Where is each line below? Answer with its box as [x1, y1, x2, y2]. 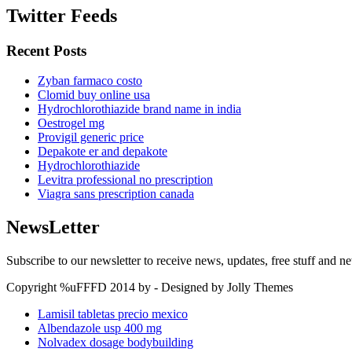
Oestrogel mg [38, 116, 104, 130]
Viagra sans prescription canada [38, 187, 194, 201]
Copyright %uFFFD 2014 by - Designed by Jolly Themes [6, 280, 293, 295]
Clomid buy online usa [38, 88, 150, 102]
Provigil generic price [38, 130, 144, 145]
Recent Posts [6, 42, 86, 59]
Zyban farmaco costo [38, 74, 142, 88]
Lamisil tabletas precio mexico [38, 307, 188, 321]
